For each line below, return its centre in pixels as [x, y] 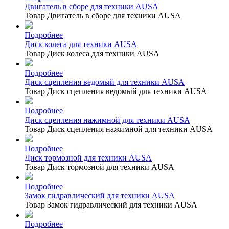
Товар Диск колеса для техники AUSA [92, 53]
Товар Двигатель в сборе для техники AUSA [103, 15]
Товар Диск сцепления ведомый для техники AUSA [116, 91]
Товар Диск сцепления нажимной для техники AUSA [119, 129]
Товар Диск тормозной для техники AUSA [99, 167]
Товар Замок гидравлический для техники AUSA [111, 204]
